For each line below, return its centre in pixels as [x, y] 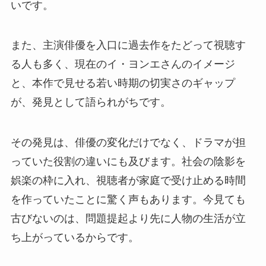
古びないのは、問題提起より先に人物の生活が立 [128, 219]
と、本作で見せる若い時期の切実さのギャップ [123, 83]
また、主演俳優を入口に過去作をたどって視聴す [128, 45]
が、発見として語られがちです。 [91, 102]
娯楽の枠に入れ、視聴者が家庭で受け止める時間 [128, 181]
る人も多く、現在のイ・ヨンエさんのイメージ [123, 64]
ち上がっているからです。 [75, 238]
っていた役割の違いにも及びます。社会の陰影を [128, 162]
